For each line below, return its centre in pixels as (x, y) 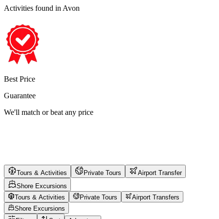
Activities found (30, 8)
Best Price (20, 79)
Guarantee (20, 95)
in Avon (67, 8)
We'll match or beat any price (49, 112)
